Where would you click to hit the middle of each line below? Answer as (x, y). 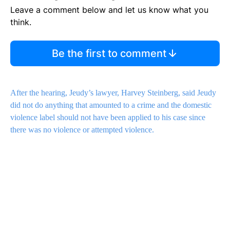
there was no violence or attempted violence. (82, 130)
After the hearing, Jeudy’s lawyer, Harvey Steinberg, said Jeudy (113, 93)
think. (21, 22)
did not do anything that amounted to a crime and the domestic (111, 105)
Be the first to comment (109, 54)
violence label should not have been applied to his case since (108, 118)
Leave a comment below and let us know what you (109, 10)
